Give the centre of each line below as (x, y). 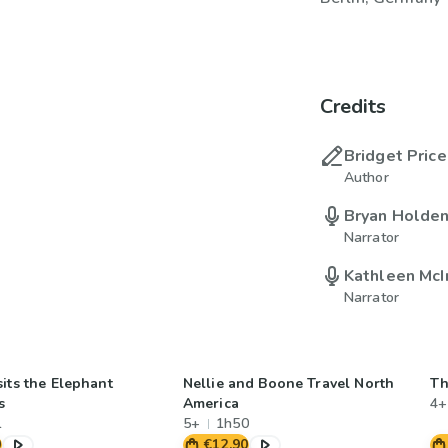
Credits (352, 106)
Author (366, 177)
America (210, 403)
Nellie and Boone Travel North (288, 383)
